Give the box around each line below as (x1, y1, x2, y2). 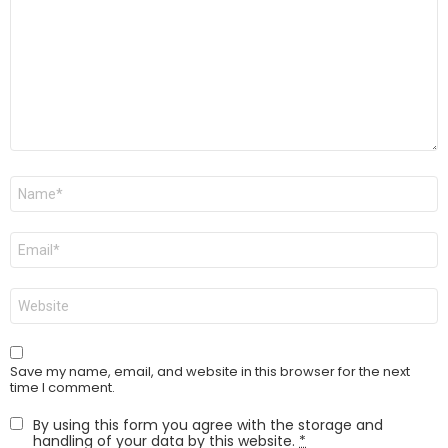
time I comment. (10, 378, 115, 398)
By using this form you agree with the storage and (33, 415, 383, 436)
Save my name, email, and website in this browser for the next (10, 362, 410, 382)
